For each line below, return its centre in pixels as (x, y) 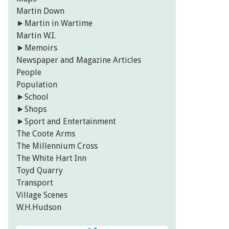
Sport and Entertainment (70, 122)
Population (37, 85)
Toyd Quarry (40, 171)
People (29, 73)
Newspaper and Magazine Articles (79, 60)
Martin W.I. (36, 36)
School (37, 97)
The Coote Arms (46, 134)
